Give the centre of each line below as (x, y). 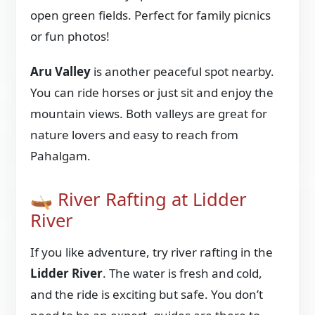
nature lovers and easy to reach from (135, 135)
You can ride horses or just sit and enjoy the (152, 93)
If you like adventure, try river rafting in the (152, 252)
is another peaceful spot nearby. (183, 72)
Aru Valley (61, 72)
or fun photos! (70, 37)
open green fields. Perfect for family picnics (151, 15)
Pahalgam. (61, 156)
